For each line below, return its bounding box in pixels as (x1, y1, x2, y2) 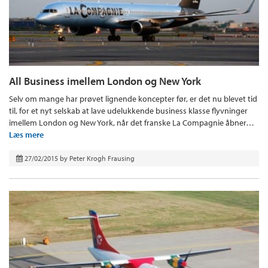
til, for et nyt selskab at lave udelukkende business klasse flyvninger (9, 105, 248, 116)
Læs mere (9, 129, 44, 140)
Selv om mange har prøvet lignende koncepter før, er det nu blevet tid (9, 93, 257, 104)
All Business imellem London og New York (9, 74, 201, 88)
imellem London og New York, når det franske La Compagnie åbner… (9, 117, 254, 128)
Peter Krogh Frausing (69, 153, 135, 163)
